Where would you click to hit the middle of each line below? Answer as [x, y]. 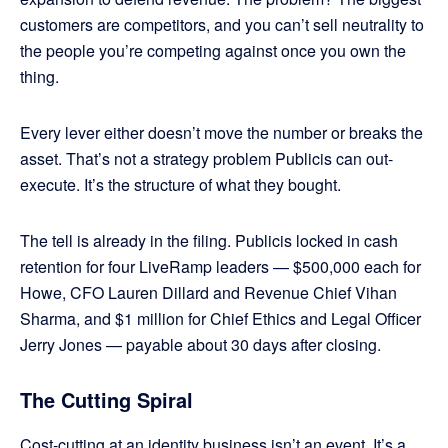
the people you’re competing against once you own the [213, 51]
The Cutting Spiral [106, 400]
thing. [39, 77]
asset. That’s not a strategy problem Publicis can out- [206, 159]
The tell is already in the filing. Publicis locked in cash [209, 241]
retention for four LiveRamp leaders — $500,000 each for [220, 267]
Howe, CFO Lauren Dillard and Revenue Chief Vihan [208, 293]
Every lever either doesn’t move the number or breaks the [221, 133]
